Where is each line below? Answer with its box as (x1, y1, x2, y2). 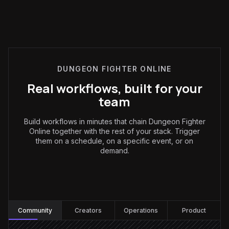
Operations (124, 207, 158, 214)
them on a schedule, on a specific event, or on (36, 136, 193, 145)
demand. (100, 146, 129, 155)
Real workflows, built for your (27, 80, 202, 97)
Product (182, 207, 207, 214)
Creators (74, 207, 102, 214)
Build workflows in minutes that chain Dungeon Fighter (24, 117, 205, 126)
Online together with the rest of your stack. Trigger (29, 127, 200, 135)
